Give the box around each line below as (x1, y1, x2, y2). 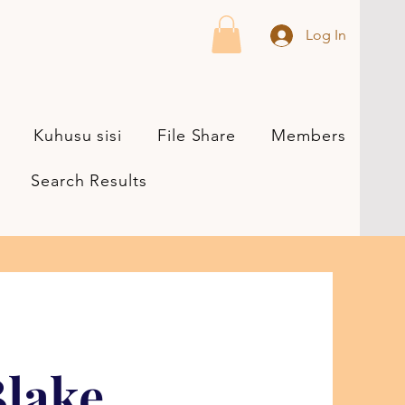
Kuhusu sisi (33, 125, 122, 146)
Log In (306, 26, 347, 43)
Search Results (31, 170, 147, 191)
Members (271, 125, 346, 146)
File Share (157, 125, 237, 146)
